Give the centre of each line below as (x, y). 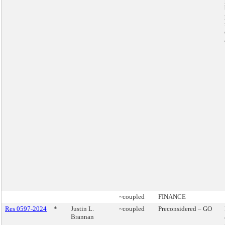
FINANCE (172, 197)
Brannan (82, 217)
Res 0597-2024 (26, 209)
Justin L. (82, 209)
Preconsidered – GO (185, 209)
